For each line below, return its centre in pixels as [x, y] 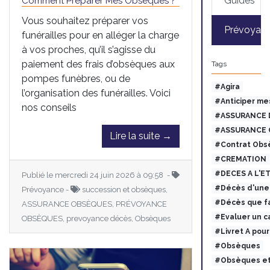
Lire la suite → [141, 136]
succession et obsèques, [124, 189]
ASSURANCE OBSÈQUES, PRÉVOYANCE [94, 204]
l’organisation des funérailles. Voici [96, 93]
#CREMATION [240, 159]
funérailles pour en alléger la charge [100, 35]
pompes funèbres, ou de [76, 78]
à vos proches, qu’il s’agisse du [89, 49]
